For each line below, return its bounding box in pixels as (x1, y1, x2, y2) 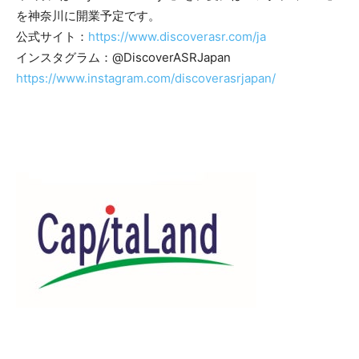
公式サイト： (16, 28, 88, 44)
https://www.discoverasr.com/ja (88, 28, 269, 44)
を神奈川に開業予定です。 (16, 7, 160, 23)
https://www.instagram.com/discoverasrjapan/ (16, 70, 276, 86)
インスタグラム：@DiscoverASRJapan (16, 49, 231, 65)
